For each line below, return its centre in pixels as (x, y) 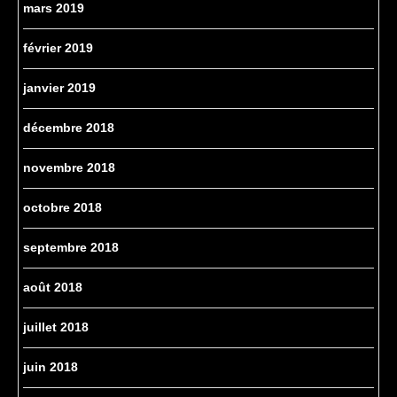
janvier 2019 (59, 88)
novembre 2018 (69, 168)
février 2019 (58, 48)
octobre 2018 (62, 208)
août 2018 (53, 288)
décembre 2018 (69, 128)
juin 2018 (51, 367)
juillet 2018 (56, 327)
